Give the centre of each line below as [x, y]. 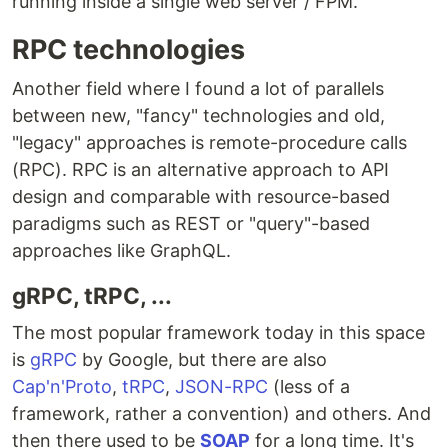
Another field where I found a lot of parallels [198, 89]
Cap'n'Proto [62, 387]
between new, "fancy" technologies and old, [198, 116]
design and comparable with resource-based [201, 197]
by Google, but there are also [202, 360]
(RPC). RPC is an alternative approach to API [200, 170]
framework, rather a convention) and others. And [221, 414]
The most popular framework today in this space [218, 333]
